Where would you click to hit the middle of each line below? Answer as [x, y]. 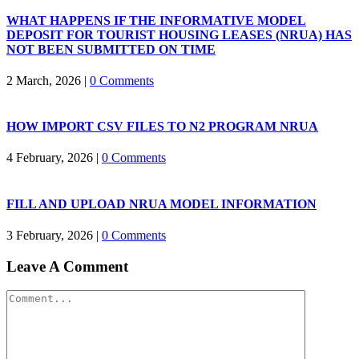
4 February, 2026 [50, 158]
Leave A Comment [67, 266]
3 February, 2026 [50, 235]
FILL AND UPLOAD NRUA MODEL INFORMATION [161, 204]
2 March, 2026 [44, 80]
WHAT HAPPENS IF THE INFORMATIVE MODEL [156, 20]
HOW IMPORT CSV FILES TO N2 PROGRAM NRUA [162, 127]
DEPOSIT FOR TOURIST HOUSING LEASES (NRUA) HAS [179, 34]
